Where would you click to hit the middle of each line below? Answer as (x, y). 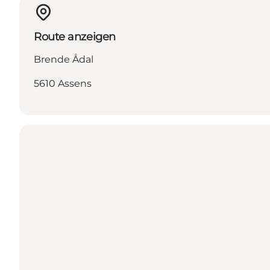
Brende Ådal (64, 60)
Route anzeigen (75, 37)
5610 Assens (63, 84)
